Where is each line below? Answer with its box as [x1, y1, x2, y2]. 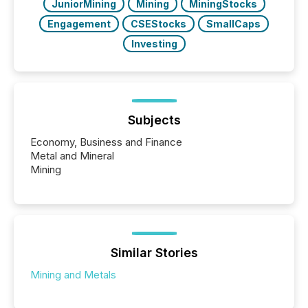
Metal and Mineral [30, 148, 114, 162]
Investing [131, 37, 177, 49]
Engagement [47, 17, 111, 30]
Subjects [127, 112, 181, 127]
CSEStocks [131, 17, 186, 30]
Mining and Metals [30, 267, 116, 281]
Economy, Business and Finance [30, 135, 182, 148]
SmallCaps [206, 17, 261, 30]
